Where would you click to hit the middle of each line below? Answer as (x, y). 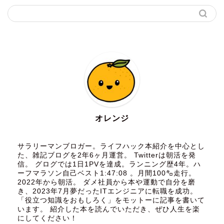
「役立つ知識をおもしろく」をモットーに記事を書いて (111, 200)
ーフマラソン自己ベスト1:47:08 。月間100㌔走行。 (107, 173)
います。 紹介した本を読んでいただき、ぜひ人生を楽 (109, 209)
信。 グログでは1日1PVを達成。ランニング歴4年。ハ (109, 164)
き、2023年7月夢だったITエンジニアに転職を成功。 (107, 191)
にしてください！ (47, 218)
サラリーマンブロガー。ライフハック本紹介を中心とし (111, 146)
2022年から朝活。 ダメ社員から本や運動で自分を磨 (106, 182)
